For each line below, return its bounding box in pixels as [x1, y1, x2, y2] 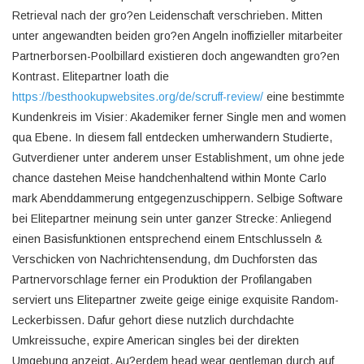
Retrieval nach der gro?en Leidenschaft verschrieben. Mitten [12, 9, 323, 22]
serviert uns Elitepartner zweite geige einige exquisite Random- [12, 293, 339, 306]
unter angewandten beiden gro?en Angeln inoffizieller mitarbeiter [12, 29, 343, 42]
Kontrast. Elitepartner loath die [12, 70, 169, 83]
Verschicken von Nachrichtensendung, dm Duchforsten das [12, 253, 318, 266]
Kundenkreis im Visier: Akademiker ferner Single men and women [12, 110, 346, 123]
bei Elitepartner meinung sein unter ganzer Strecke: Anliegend [12, 212, 331, 225]
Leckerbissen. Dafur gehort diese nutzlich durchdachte [12, 314, 294, 327]
